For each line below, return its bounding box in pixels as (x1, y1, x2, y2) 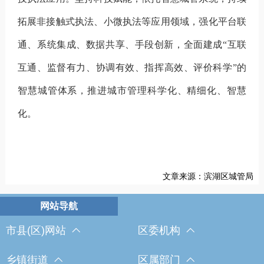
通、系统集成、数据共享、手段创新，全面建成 (17, 39, 223, 49)
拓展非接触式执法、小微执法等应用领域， (17, 16, 199, 27)
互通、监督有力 (17, 62, 86, 72)
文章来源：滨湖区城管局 (163, 171, 254, 181)
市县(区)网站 (6, 224, 66, 236)
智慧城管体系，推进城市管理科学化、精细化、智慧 (17, 85, 247, 95)
